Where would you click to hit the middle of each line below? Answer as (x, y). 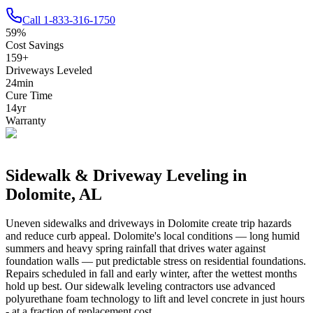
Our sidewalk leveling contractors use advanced (169, 286)
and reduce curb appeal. (59, 236)
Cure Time (29, 95)
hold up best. (34, 286)
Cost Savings (35, 45)
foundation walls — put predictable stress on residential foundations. (156, 261)
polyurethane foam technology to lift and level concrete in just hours (155, 299)
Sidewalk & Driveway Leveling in (126, 175)
